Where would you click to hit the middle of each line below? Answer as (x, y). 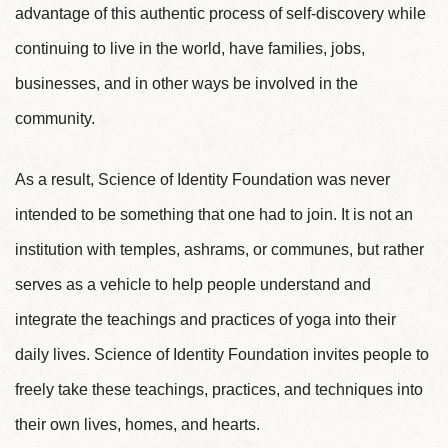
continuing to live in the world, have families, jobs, (190, 49)
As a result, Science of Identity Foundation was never (202, 179)
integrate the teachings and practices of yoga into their (205, 319)
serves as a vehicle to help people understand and (193, 284)
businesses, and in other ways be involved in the (186, 84)
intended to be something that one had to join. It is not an (214, 214)
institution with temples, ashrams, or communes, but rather (219, 249)
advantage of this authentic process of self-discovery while (220, 14)
